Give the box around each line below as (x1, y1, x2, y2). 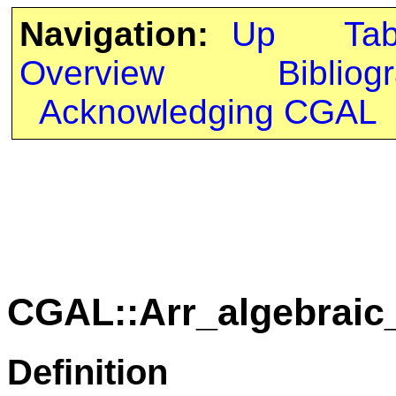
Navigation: (19, 15, 209, 53)
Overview (19, 54, 164, 92)
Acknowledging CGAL (38, 93, 377, 131)
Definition (7, 351, 168, 392)
